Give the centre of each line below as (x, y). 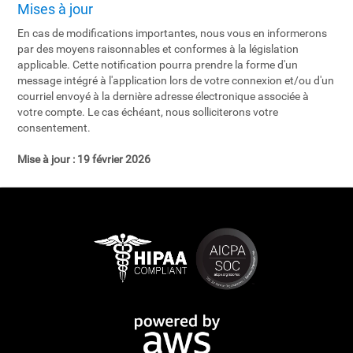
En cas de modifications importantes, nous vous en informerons (173, 33)
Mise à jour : (46, 159)
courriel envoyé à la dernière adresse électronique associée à (163, 96)
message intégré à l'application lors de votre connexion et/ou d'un (176, 80)
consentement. (54, 128)
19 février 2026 (113, 159)
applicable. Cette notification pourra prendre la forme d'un (158, 65)
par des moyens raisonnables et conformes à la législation (158, 49)
